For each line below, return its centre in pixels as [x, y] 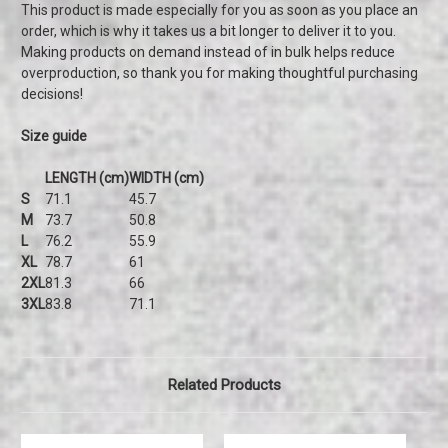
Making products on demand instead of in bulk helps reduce [208, 52]
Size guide [54, 136]
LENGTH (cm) [87, 178]
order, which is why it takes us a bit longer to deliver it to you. [208, 31]
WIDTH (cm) [166, 178]
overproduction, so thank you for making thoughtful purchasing [219, 73]
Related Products [224, 385]
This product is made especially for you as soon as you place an [219, 10]
